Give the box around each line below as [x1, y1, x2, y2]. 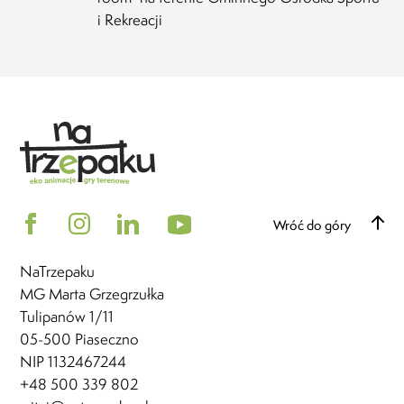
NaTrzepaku [20, 262, 96, 282]
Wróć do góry [272, 216, 353, 234]
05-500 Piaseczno [20, 329, 140, 350]
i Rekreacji [97, 10, 163, 31]
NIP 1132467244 [20, 352, 127, 372]
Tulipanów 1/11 [20, 307, 115, 327]
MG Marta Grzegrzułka [20, 284, 165, 305]
